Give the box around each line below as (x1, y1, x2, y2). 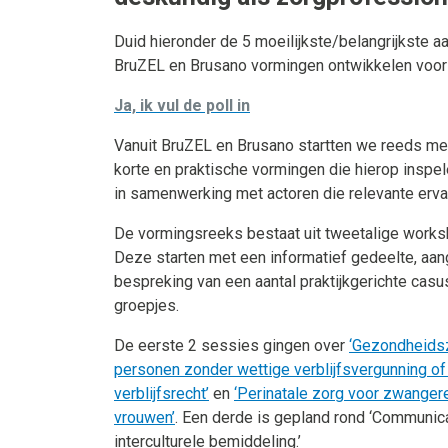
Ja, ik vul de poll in (114, 95, 250, 115)
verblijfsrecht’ (114, 383, 209, 403)
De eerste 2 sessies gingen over (114, 335, 349, 355)
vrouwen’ (114, 407, 175, 427)
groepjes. (114, 295, 179, 315)
